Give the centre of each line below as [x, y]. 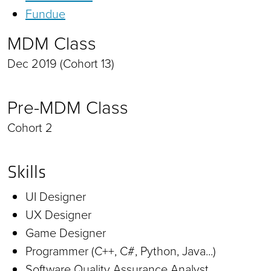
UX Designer [58, 214]
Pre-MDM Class [68, 107]
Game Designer [66, 233]
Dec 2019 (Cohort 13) [61, 63]
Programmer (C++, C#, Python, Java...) [121, 251]
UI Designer [56, 196]
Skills [27, 171]
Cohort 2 [30, 127]
